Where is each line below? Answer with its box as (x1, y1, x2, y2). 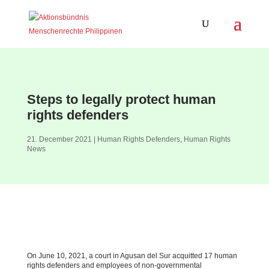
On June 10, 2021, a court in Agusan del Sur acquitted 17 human (26, 252, 237, 260)
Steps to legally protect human (26, 92, 216, 107)
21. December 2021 (26, 135, 92, 144)
